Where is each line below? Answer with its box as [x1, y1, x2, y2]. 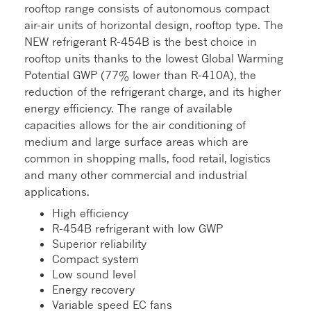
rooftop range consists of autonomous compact [24, 1, 269, 16]
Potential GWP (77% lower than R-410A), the [24, 68, 256, 83]
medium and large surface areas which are [24, 135, 249, 149]
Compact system [52, 252, 139, 267]
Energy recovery [52, 283, 135, 297]
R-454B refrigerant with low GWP [52, 221, 223, 236]
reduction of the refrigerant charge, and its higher [24, 85, 281, 99]
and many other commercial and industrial [24, 168, 247, 183]
